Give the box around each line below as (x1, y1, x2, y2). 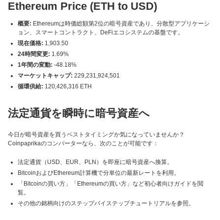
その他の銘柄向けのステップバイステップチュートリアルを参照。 (18, 200, 194, 207)
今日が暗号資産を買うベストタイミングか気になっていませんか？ (8, 131, 185, 138)
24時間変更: (18, 51, 50, 57)
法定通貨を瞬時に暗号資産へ (8, 107, 150, 119)
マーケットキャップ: (18, 72, 73, 79)
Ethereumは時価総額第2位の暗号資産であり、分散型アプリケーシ (31, 20, 210, 27)
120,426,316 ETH (43, 83, 92, 90)
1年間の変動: (18, 61, 53, 68)
